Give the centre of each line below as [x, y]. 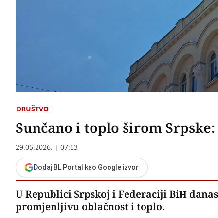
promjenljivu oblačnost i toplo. [90, 206]
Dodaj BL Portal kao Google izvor [86, 167]
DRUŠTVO [33, 109]
